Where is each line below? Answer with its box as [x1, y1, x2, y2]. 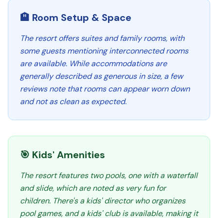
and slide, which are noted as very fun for [20, 183, 166, 193]
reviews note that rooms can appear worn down [20, 84, 190, 94]
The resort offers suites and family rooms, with [20, 33, 184, 43]
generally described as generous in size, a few [20, 71, 183, 81]
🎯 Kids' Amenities [20, 148, 105, 161]
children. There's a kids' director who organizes [20, 196, 185, 206]
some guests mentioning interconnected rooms [20, 46, 188, 56]
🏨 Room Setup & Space [20, 11, 131, 24]
